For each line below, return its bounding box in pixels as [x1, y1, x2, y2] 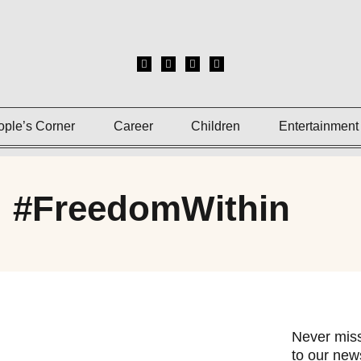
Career [113, 119, 153, 133]
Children [191, 119, 241, 133]
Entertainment [278, 119, 359, 133]
